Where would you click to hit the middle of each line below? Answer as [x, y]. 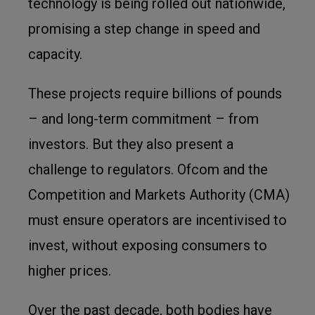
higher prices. [70, 271]
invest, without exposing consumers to [148, 245]
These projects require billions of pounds [155, 94]
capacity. [55, 54]
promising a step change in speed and [144, 29]
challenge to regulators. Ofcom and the [148, 169]
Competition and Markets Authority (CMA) [159, 195]
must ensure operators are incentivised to [157, 220]
